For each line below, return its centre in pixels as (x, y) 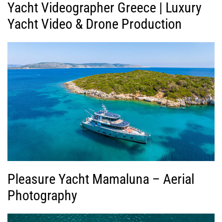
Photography (42, 195)
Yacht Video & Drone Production (95, 24)
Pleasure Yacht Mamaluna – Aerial (101, 179)
